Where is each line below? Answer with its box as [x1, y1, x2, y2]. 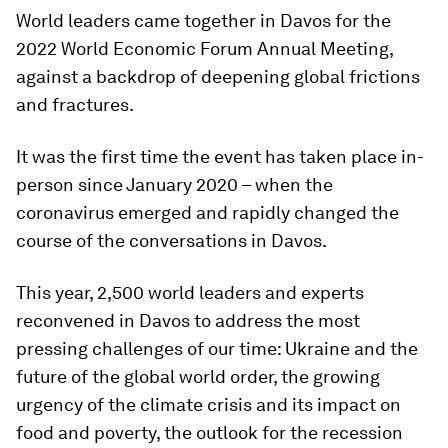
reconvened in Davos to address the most [16, 310, 360, 331]
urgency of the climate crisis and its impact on [16, 394, 401, 415]
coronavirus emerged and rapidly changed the [16, 202, 399, 223]
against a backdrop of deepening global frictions [16, 66, 420, 87]
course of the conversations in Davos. [16, 230, 327, 251]
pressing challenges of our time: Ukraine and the [16, 338, 418, 359]
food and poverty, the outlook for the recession [16, 422, 403, 443]
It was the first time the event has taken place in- [16, 146, 424, 167]
